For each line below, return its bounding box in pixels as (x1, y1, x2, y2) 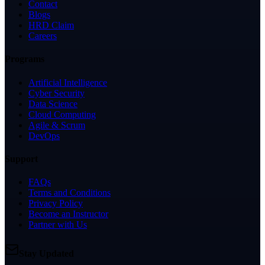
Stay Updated (19, 248, 74, 259)
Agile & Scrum (28, 119, 85, 130)
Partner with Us (28, 219, 87, 230)
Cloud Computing (28, 109, 96, 119)
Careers (28, 31, 57, 41)
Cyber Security (28, 88, 85, 98)
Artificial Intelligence (28, 77, 107, 88)
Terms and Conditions (28, 188, 111, 198)
